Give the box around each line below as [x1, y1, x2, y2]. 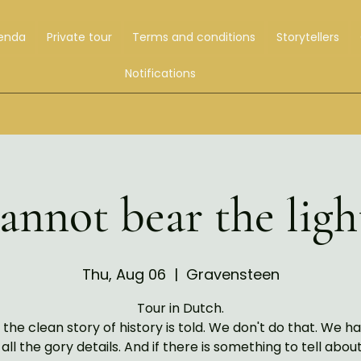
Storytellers [276, 29, 340, 45]
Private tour [46, 29, 112, 45]
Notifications [125, 65, 196, 81]
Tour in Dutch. [137, 299, 224, 317]
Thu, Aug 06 [81, 264, 166, 284]
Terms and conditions [132, 29, 256, 45]
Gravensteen [185, 264, 280, 284]
